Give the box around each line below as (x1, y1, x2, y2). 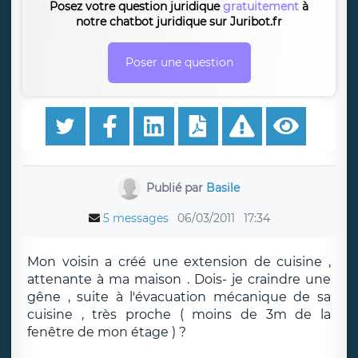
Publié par (146, 180, 207, 195)
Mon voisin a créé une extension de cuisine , (27, 254, 331, 269)
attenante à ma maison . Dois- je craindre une (27, 272, 331, 287)
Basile (206, 180, 241, 195)
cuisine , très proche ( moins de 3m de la (27, 307, 331, 322)
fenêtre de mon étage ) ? (27, 324, 186, 340)
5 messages (102, 211, 169, 225)
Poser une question (125, 55, 233, 70)
